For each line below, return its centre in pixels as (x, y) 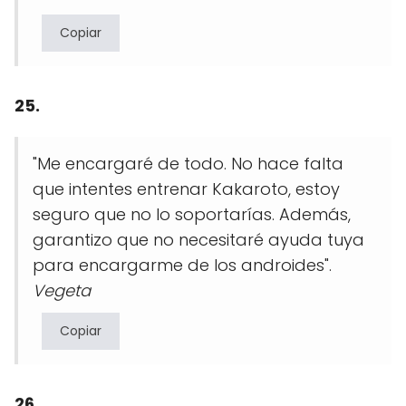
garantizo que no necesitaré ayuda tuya (198, 240)
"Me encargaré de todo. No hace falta (188, 164)
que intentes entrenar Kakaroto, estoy (186, 189)
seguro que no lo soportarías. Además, (192, 215)
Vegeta (62, 291)
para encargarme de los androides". (184, 266)
